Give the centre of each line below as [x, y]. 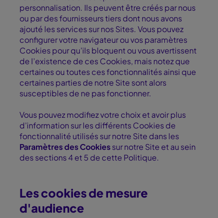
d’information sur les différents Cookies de [98, 126]
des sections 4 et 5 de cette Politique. [89, 158]
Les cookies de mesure [84, 193]
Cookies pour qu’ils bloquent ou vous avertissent [108, 51]
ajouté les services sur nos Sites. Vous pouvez [101, 29]
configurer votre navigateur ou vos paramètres [103, 40]
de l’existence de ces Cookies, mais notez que [105, 61]
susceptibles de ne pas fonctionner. [87, 93]
